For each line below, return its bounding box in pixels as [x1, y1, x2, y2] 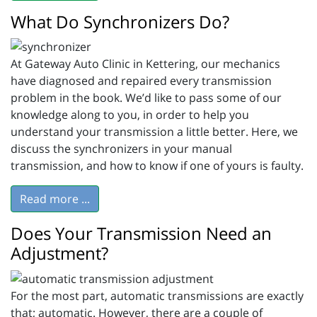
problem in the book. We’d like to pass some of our [11, 90, 282, 106]
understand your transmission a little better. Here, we [11, 124, 298, 140]
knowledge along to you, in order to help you [11, 107, 249, 123]
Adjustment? [11, 241, 108, 265]
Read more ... [20, 191, 90, 207]
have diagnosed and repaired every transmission [11, 73, 272, 89]
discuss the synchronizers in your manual [11, 141, 232, 157]
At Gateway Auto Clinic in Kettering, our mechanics [11, 56, 280, 72]
